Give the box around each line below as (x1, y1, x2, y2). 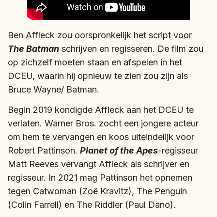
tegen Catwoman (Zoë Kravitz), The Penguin (8, 186, 187, 197)
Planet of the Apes (80, 145, 158, 156)
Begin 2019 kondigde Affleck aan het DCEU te (8, 105, 194, 115)
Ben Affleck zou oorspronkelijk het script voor (8, 30, 192, 40)
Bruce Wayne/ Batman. (8, 84, 99, 94)
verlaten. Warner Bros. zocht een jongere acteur (8, 118, 199, 129)
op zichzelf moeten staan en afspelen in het (8, 57, 182, 67)
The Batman (8, 43, 59, 54)
